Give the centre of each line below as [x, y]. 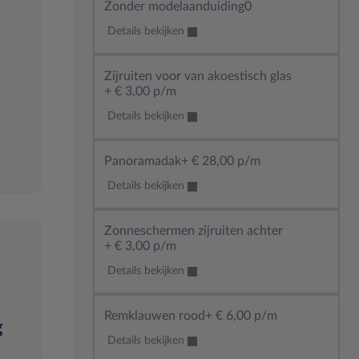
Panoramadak [143, 161]
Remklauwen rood [155, 316]
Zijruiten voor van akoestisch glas [198, 76]
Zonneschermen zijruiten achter [194, 231]
